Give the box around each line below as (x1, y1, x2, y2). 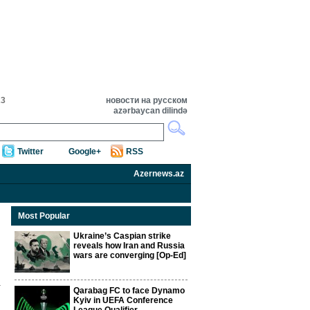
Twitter (17, 147, 44, 156)
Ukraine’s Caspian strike (73, 231, 171, 241)
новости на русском (106, 95, 188, 105)
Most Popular (18, 211, 70, 221)
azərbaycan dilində (113, 106, 188, 116)
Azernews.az (134, 169, 184, 179)
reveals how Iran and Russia (73, 241, 185, 250)
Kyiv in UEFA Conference (73, 295, 173, 305)
